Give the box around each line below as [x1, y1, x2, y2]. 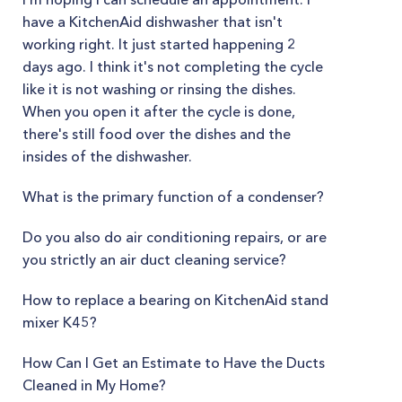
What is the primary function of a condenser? [22, 188, 324, 205]
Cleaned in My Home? [22, 376, 166, 394]
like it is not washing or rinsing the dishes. [22, 80, 296, 98]
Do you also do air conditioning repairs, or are [22, 228, 327, 246]
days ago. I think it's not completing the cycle [22, 57, 323, 75]
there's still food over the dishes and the [22, 125, 291, 143]
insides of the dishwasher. [22, 147, 192, 165]
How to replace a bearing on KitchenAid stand [22, 291, 328, 309]
